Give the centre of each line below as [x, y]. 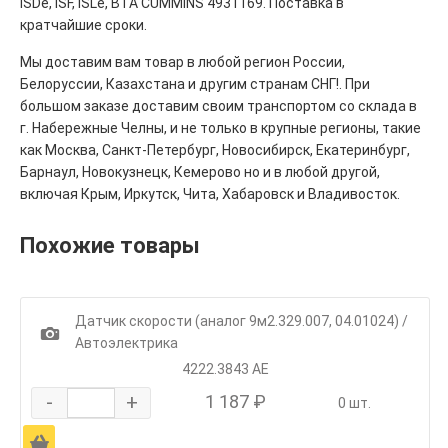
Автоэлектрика [126, 342]
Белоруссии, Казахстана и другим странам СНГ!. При [195, 83]
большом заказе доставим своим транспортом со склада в [218, 105]
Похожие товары [110, 245]
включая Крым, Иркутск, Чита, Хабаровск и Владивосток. [210, 193]
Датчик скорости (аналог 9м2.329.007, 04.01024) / [241, 320]
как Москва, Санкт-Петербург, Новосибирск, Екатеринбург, [215, 149]
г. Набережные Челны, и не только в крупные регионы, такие [220, 127]
